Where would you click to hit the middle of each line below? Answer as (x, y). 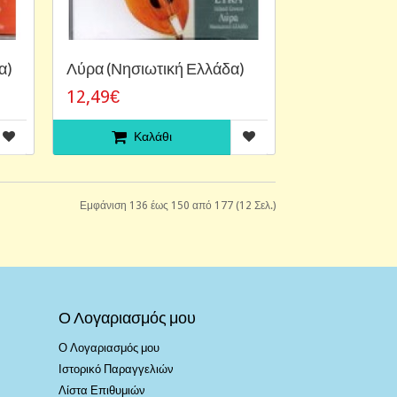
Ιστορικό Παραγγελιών (116, 369)
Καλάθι (153, 136)
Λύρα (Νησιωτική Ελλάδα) (156, 68)
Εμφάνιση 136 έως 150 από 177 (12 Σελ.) (178, 205)
